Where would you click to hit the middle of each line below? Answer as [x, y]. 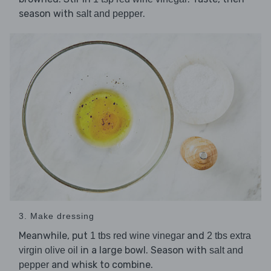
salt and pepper [109, 13]
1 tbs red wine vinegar [137, 236]
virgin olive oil [48, 250]
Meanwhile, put [54, 236]
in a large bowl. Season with [144, 250]
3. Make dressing [57, 216]
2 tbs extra [229, 236]
